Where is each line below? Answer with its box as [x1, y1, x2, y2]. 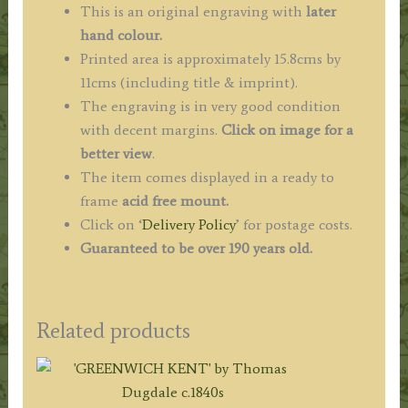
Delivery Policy [141, 215, 236, 233]
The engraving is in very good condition [79, 97, 341, 115]
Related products [36, 316, 190, 343]
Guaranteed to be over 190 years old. [79, 239, 312, 257]
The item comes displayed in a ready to [79, 168, 334, 186]
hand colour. [79, 25, 162, 44]
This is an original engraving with [79, 2, 302, 20]
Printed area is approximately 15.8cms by [79, 49, 341, 67]
